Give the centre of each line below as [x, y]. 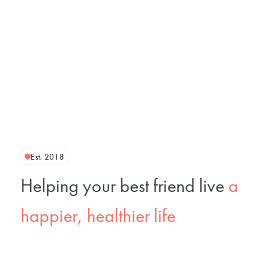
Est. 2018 [47, 157]
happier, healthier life [98, 215]
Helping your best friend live [125, 185]
